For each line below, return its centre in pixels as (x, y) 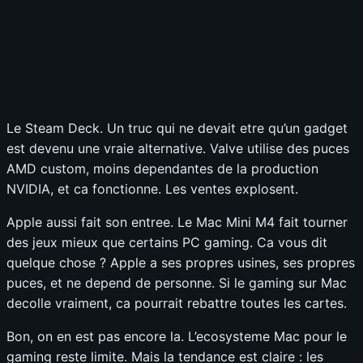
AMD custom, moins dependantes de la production (162, 168)
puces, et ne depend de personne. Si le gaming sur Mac (177, 282)
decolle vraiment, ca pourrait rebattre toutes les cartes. (177, 303)
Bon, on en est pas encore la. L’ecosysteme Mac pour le (177, 336)
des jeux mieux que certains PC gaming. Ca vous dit (167, 242)
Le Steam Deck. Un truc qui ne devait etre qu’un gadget (177, 128)
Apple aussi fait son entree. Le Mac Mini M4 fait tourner (177, 222)
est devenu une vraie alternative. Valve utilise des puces (178, 148)
